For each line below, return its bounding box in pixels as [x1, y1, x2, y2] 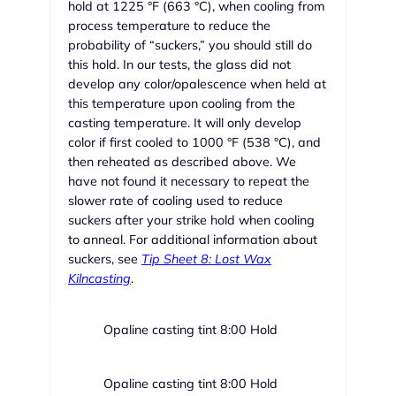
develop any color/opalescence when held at [68, 76, 326, 93]
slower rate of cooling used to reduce [68, 193, 283, 209]
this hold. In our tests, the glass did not [68, 57, 291, 73]
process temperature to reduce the [68, 18, 270, 34]
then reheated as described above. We [68, 154, 296, 171]
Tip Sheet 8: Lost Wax [141, 251, 271, 268]
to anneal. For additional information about [68, 232, 317, 248]
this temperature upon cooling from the [68, 95, 295, 112]
